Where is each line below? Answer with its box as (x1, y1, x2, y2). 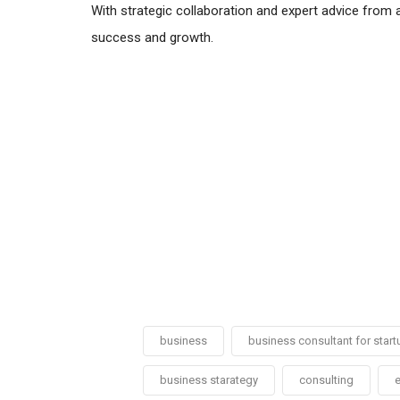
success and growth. (91, 29, 213, 46)
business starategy (159, 373, 258, 387)
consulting (298, 373, 354, 387)
